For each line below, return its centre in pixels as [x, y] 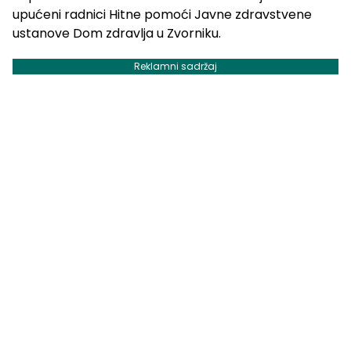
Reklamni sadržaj [175, 67]
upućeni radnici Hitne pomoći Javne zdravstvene [162, 15]
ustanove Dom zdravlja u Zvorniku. [117, 34]
